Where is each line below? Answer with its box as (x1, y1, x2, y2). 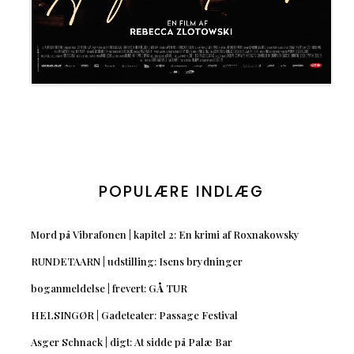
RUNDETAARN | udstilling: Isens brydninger (30, 254, 243, 268)
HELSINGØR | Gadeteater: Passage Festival (30, 307, 238, 322)
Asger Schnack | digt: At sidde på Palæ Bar (30, 334, 232, 348)
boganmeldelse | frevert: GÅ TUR (30, 281, 187, 295)
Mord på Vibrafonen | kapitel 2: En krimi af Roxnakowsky (30, 227, 299, 241)
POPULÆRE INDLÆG (98, 180, 264, 202)
